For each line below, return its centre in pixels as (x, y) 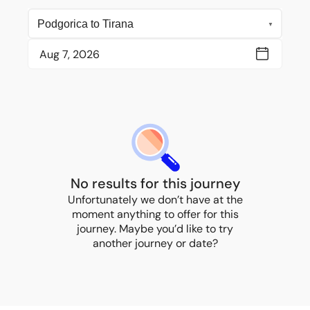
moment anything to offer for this (155, 214)
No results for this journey (155, 183)
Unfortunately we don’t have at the (155, 200)
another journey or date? (155, 243)
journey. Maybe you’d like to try (155, 229)
